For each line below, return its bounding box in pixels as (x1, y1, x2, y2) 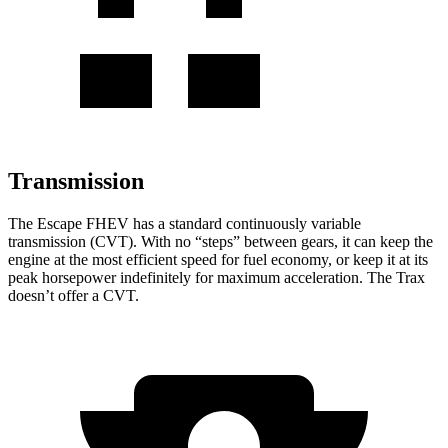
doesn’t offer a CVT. (8, 286, 139, 304)
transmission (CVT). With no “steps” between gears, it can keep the (8, 232, 433, 250)
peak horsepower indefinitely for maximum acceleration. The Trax (8, 268, 425, 286)
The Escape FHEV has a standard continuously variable (8, 214, 361, 232)
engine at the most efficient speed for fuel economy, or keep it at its (8, 250, 428, 268)
